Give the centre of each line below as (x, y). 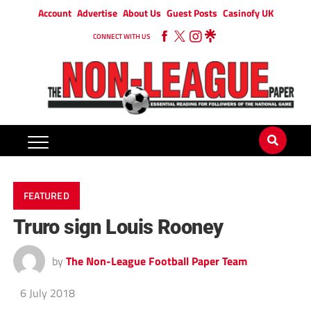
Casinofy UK (248, 13)
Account (54, 13)
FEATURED (46, 196)
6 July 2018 (47, 293)
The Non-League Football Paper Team (156, 261)
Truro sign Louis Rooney (118, 227)
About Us (142, 13)
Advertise (97, 13)
